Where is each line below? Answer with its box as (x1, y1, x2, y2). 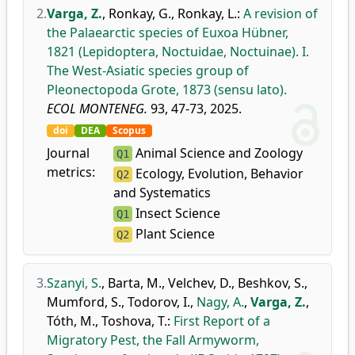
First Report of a (174, 312, 270, 330)
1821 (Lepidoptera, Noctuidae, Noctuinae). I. (47, 43, 309, 60)
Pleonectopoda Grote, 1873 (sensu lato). (47, 81, 287, 98)
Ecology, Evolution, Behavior (132, 165, 303, 182)
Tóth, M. (47, 312, 95, 330)
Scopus (113, 124, 146, 137)
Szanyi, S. (47, 274, 101, 292)
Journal (47, 144, 90, 162)
